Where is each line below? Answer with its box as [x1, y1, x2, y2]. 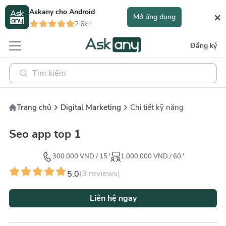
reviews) [87, 168, 120, 179]
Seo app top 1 [9, 126, 81, 142]
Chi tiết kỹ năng [130, 102, 184, 112]
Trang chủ [17, 102, 51, 112]
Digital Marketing [61, 102, 121, 112]
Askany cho [29, 7, 69, 17]
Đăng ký [190, 40, 217, 50]
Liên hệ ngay [89, 192, 137, 204]
